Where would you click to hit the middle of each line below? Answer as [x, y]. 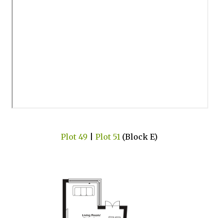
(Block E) [139, 136]
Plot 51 [108, 136]
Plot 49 [74, 136]
